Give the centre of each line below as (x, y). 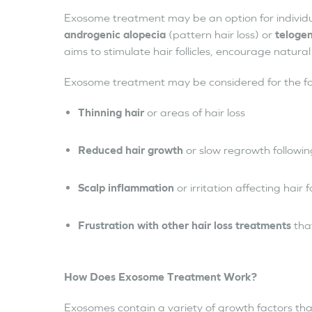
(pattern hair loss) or (220, 34)
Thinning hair (111, 112)
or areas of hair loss (195, 112)
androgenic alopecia (115, 34)
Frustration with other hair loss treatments (185, 225)
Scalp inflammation (126, 187)
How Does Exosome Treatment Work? (161, 276)
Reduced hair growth (131, 150)
